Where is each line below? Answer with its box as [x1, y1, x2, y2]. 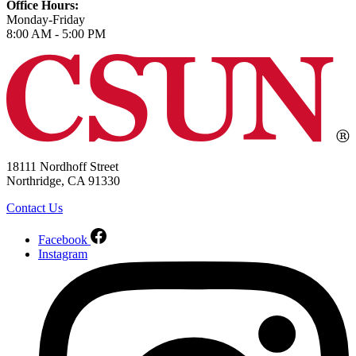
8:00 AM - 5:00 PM [6, 26, 106, 41]
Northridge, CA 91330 [6, 173, 120, 188]
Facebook [38, 232, 87, 246]
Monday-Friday [6, 12, 85, 26]
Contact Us [6, 200, 63, 215]
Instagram [38, 246, 87, 261]
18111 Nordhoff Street [6, 159, 118, 173]
